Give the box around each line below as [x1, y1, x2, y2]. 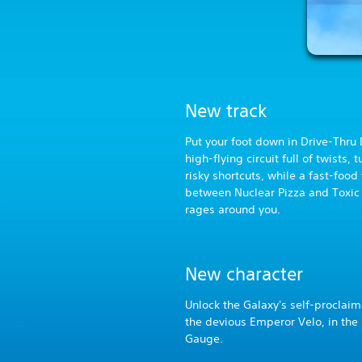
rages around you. [185, 202, 284, 217]
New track [185, 100, 267, 122]
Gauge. [185, 331, 226, 347]
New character [185, 263, 303, 285]
